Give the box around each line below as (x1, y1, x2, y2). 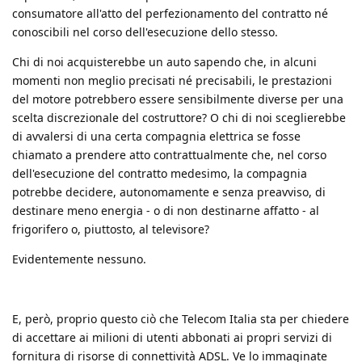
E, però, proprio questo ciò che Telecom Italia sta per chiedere (12, 310, 349, 326)
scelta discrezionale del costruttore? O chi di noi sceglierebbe (12, 109, 346, 125)
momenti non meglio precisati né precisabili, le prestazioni (12, 72, 332, 88)
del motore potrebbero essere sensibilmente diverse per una (12, 90, 343, 107)
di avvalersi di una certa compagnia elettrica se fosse (12, 128, 301, 144)
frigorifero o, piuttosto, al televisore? (12, 221, 209, 237)
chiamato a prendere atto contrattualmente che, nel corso (12, 146, 326, 162)
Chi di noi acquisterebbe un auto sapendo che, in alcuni (12, 53, 317, 69)
